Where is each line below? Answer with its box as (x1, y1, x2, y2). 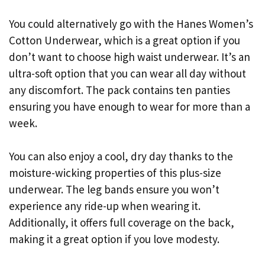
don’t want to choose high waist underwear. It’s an (9, 49, 250, 64)
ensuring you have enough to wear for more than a (9, 99, 250, 114)
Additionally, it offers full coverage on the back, (9, 215, 234, 230)
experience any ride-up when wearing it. (9, 199, 201, 214)
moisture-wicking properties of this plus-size (9, 166, 221, 180)
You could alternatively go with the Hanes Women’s (9, 16, 253, 31)
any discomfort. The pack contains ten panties (9, 82, 230, 97)
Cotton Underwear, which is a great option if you (9, 33, 240, 47)
